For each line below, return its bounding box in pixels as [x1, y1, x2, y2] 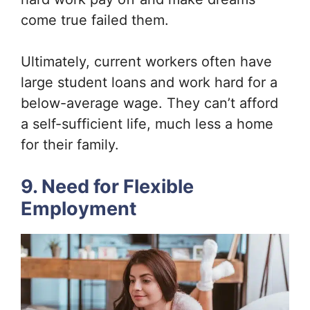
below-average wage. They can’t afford [21, 95, 278, 112]
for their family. [21, 136, 123, 154]
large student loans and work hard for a [21, 74, 277, 91]
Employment [21, 197, 136, 221]
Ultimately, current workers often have [21, 53, 272, 71]
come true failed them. [21, 12, 173, 29]
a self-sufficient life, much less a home [21, 116, 273, 133]
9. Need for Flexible [21, 175, 194, 199]
